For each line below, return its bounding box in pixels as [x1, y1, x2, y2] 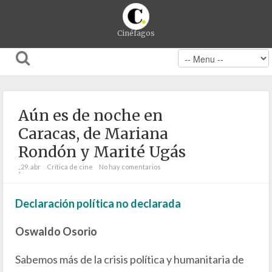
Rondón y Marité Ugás [18, 142, 186, 161]
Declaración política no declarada [15, 197, 181, 210]
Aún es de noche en [18, 106, 163, 125]
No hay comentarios [99, 163, 161, 171]
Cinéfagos [117, 29, 155, 38]
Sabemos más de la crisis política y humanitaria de [15, 253, 244, 266]
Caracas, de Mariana [18, 124, 168, 143]
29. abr [21, 163, 41, 171]
